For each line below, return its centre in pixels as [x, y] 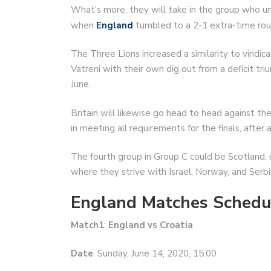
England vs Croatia [151, 225]
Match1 [87, 225]
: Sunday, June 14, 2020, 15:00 [155, 254]
